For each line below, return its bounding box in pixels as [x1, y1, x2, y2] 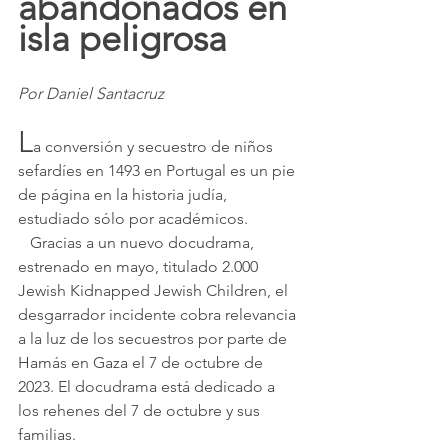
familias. [18, 425, 76, 445]
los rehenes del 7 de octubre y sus [18, 401, 264, 421]
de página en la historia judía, [18, 185, 231, 205]
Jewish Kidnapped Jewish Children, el [18, 281, 292, 301]
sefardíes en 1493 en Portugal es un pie [18, 161, 299, 181]
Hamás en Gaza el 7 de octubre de [18, 353, 267, 373]
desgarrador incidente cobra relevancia [18, 305, 300, 325]
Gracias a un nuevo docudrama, [18, 233, 30, 253]
